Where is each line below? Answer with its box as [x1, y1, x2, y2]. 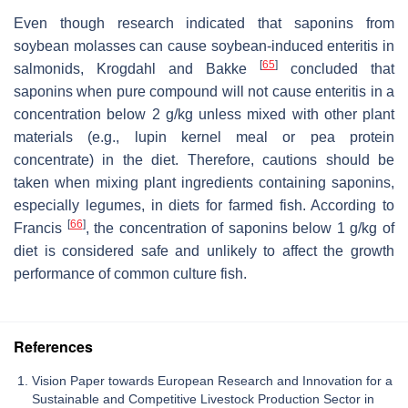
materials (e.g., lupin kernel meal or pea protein [14, 128, 394, 145]
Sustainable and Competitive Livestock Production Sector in [32, 391, 374, 406]
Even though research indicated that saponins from [14, 15, 394, 31]
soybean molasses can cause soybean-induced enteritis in [14, 37, 394, 54]
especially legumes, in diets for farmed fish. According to [14, 197, 394, 213]
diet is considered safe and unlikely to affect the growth [14, 242, 394, 259]
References [14, 335, 93, 357]
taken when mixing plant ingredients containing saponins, [14, 174, 394, 190]
